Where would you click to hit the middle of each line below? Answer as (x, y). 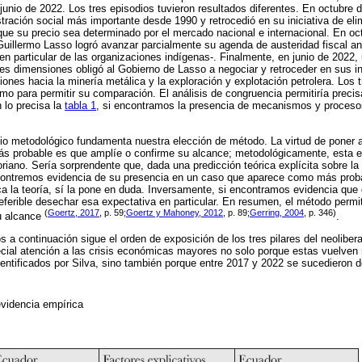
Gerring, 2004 (277, 212)
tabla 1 (80, 106)
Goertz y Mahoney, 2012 (175, 212)
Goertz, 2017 (74, 212)
